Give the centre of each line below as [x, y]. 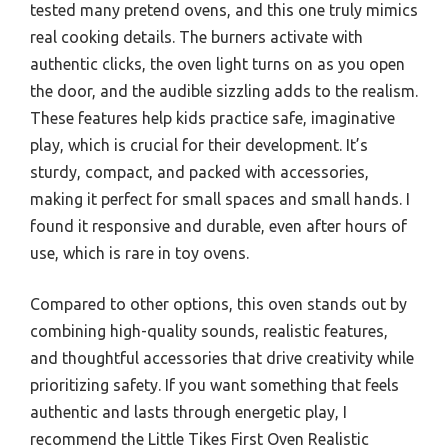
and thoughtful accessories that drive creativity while [222, 357]
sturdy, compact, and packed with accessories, [199, 171]
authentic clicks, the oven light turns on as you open [217, 63]
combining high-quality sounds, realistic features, [209, 330]
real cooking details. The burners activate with [196, 36]
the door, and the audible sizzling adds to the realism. [224, 90]
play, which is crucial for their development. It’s [199, 144]
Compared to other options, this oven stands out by [218, 303]
